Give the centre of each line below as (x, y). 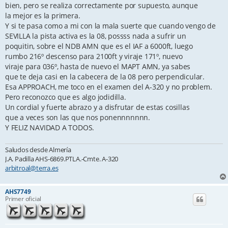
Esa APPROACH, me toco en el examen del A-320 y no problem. (109, 87)
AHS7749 (18, 192)
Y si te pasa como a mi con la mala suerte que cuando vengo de (110, 25)
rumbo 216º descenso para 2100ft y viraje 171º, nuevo (94, 56)
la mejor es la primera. (43, 15)
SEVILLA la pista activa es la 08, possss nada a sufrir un (96, 36)
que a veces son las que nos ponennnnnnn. (78, 117)
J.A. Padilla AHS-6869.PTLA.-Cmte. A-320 (62, 159)
